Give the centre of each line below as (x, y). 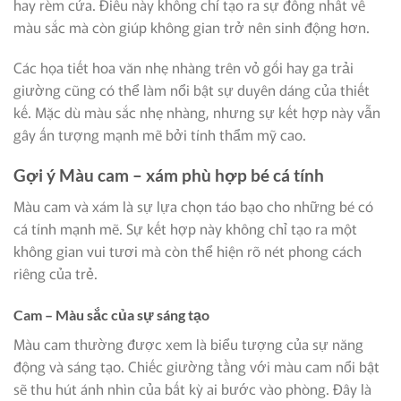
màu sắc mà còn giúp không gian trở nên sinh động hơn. (192, 26)
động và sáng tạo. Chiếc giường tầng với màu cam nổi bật (196, 366)
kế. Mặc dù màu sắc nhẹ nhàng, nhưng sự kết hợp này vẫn (197, 112)
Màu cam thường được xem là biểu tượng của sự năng (188, 343)
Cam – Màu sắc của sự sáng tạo (111, 314)
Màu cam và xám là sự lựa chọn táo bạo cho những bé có (193, 205)
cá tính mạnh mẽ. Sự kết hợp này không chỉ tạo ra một (185, 228)
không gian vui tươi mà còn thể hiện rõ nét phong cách (188, 250)
